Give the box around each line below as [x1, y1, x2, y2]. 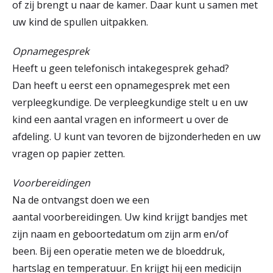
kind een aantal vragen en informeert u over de [12, 113, 229, 126]
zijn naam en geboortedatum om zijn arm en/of [12, 227, 229, 241]
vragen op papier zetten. [12, 147, 127, 160]
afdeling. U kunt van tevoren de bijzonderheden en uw [12, 130, 261, 143]
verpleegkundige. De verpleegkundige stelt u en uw [12, 96, 248, 109]
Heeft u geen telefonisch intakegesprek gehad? [12, 62, 229, 75]
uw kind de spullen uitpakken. [12, 15, 151, 29]
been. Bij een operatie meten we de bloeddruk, [12, 244, 225, 258]
